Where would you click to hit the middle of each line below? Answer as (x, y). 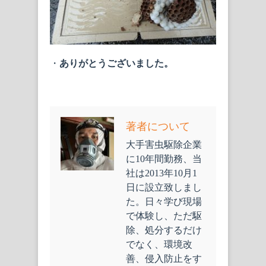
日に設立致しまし (164, 188)
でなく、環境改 (159, 245)
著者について (158, 127)
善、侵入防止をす (164, 259)
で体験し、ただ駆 (164, 216)
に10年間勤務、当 (164, 159)
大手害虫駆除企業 (164, 145)
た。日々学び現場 (164, 202)
